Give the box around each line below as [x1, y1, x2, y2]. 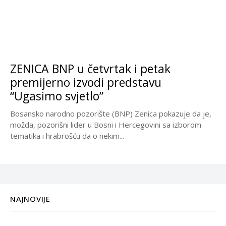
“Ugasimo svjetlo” [10, 88, 103, 104]
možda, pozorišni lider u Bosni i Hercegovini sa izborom [10, 120, 201, 130]
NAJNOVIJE [10, 194, 50, 204]
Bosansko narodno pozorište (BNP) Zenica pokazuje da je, [10, 108, 211, 119]
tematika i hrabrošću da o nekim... [10, 131, 124, 141]
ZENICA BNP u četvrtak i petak [10, 61, 171, 77]
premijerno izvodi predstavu [10, 74, 161, 91]
